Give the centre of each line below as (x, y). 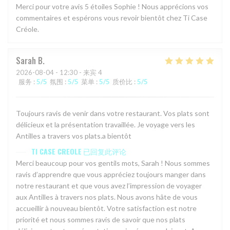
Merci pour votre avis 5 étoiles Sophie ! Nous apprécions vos (112, 6)
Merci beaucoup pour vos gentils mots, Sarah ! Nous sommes (113, 163)
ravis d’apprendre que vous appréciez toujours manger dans (111, 174)
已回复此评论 (105, 151)
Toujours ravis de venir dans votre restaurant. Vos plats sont (113, 113)
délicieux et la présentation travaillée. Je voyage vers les (106, 124)
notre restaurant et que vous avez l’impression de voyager (109, 185)
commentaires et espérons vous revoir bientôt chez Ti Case (112, 17)
